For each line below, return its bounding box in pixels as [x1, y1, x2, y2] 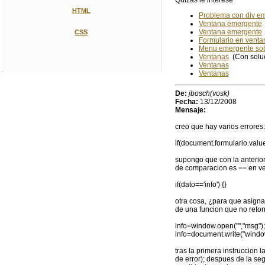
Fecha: [174, 98, 198, 106]
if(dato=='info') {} [174, 180, 227, 189]
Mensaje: [174, 106, 206, 115]
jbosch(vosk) [188, 89, 230, 98]
